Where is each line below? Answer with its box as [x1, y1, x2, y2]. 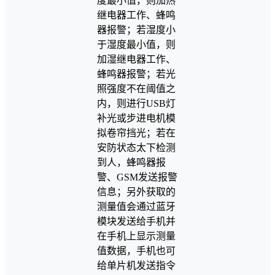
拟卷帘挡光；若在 [97, 128, 176, 139]
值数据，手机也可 [97, 246, 176, 257]
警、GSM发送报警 [97, 172, 177, 183]
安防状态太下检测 [97, 142, 176, 153]
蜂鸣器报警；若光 [97, 69, 176, 80]
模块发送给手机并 [97, 216, 176, 227]
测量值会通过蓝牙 [97, 201, 176, 212]
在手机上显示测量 [97, 231, 176, 242]
